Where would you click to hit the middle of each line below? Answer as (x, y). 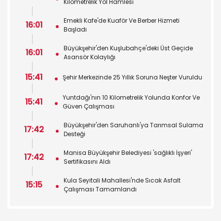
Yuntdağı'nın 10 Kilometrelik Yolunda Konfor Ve (131, 97)
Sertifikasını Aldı (87, 162)
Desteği (74, 134)
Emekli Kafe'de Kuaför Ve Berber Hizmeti (122, 20)
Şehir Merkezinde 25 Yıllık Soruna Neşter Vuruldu (132, 77)
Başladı (75, 29)
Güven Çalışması (89, 106)
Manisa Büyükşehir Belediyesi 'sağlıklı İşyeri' (128, 153)
